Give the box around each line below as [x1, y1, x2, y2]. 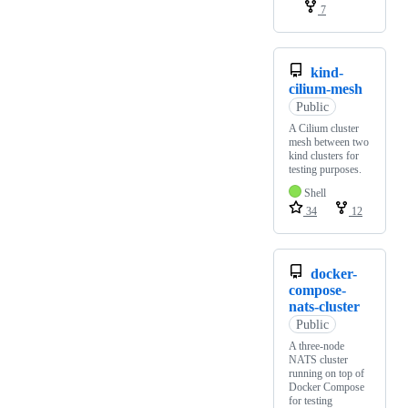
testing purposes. [289, 163, 362, 177]
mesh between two [289, 136, 369, 149]
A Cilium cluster [289, 122, 359, 136]
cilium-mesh [289, 81, 362, 97]
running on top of [289, 367, 364, 381]
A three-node [289, 340, 344, 353]
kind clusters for [289, 149, 359, 163]
